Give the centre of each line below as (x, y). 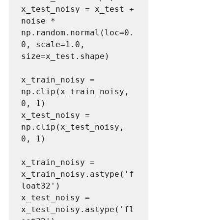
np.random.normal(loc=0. (78, 32)
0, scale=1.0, (53, 44)
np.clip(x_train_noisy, (75, 91)
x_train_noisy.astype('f (78, 174)
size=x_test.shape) (65, 56)
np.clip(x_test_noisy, (73, 127)
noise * (38, 21)
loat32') (41, 186)
